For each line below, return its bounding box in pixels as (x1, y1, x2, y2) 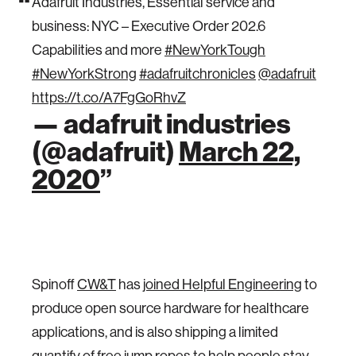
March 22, (179, 133, 300, 168)
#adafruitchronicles (139, 64, 256, 83)
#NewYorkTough (164, 41, 265, 59)
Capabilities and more (32, 41, 164, 59)
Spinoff (32, 275, 77, 293)
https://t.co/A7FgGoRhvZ (32, 88, 186, 106)
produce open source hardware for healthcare (32, 299, 309, 317)
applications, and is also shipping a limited (32, 323, 278, 341)
